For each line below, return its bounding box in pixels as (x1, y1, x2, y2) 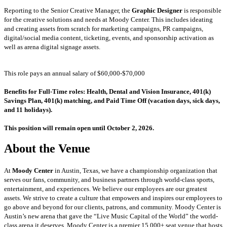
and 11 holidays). (4, 105, 52, 113)
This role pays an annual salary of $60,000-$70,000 (4, 69, 145, 77)
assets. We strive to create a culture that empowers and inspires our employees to (4, 194, 222, 202)
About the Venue (4, 142, 90, 156)
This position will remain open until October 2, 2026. (4, 124, 154, 132)
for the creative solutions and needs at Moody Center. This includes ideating (4, 15, 213, 23)
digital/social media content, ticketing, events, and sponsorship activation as (4, 33, 214, 42)
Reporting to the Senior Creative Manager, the (4, 6, 130, 14)
